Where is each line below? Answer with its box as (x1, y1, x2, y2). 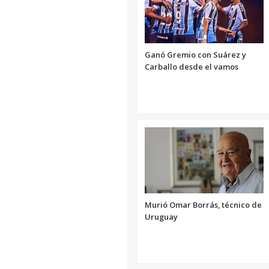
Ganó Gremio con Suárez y (145, 49, 246, 60)
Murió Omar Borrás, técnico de (145, 199, 262, 210)
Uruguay (145, 211, 178, 222)
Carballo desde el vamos (145, 61, 238, 72)
